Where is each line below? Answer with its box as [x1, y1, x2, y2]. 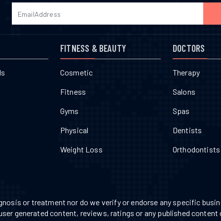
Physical [60, 125, 89, 135]
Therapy [173, 68, 200, 77]
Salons [173, 87, 195, 97]
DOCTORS [173, 42, 205, 54]
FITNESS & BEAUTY [60, 42, 126, 54]
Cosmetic [60, 68, 93, 77]
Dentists [173, 125, 202, 135]
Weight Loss [60, 145, 103, 154]
